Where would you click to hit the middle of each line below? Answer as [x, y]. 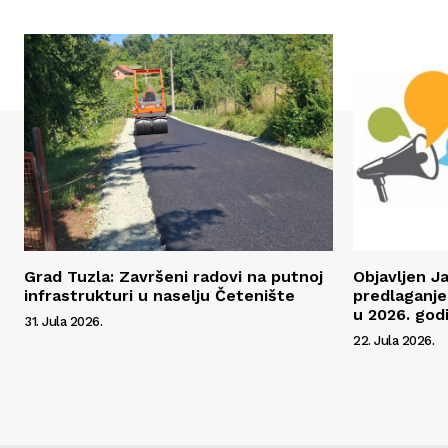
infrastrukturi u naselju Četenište [159, 295]
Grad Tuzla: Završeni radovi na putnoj [173, 276]
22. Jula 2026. [393, 340]
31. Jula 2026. [63, 321]
